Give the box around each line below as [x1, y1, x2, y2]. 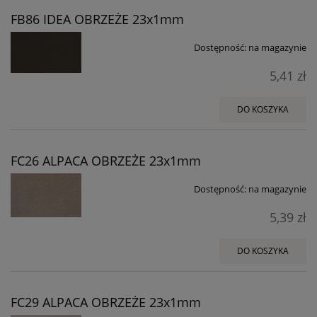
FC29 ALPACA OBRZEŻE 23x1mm [11, 293, 201, 311]
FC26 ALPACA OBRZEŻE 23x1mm [11, 152, 201, 169]
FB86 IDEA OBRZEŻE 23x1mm [11, 11, 184, 28]
